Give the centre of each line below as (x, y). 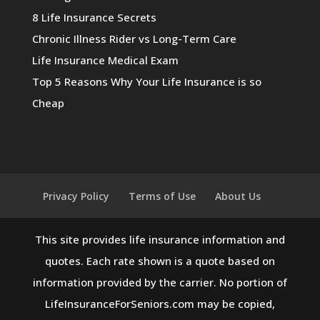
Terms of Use (162, 196)
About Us (238, 196)
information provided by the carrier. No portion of (160, 282)
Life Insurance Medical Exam (105, 60)
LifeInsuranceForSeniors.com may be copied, (160, 303)
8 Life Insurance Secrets (94, 17)
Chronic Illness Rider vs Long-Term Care (134, 38)
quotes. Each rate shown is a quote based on (160, 260)
